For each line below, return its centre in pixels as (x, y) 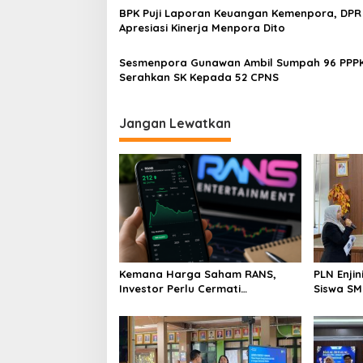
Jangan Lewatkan (175, 124)
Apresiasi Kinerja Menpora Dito (202, 28)
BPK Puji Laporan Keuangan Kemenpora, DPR (240, 13)
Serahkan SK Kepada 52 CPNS (199, 77)
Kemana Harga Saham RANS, (198, 273)
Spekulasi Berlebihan (175, 317)
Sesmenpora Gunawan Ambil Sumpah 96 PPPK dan (155, 63)
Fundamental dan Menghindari (202, 303)
